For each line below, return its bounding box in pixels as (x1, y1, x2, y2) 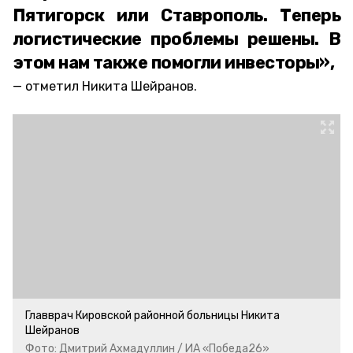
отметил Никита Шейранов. (25, 79, 197, 94)
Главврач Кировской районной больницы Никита (25, 309, 280, 322)
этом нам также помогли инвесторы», (13, 52, 335, 73)
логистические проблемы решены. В (13, 28, 340, 50)
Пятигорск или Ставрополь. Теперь (13, 5, 340, 26)
